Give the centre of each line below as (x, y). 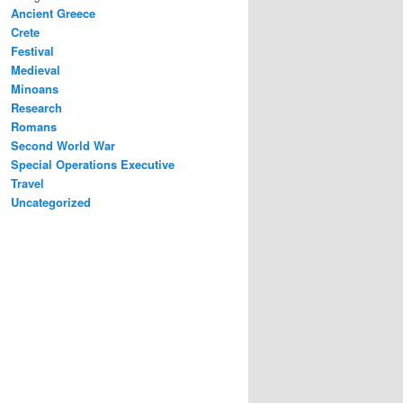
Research (36, 108)
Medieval (36, 70)
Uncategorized (51, 202)
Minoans (35, 89)
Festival (32, 51)
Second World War (63, 146)
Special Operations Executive (93, 165)
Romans (34, 127)
